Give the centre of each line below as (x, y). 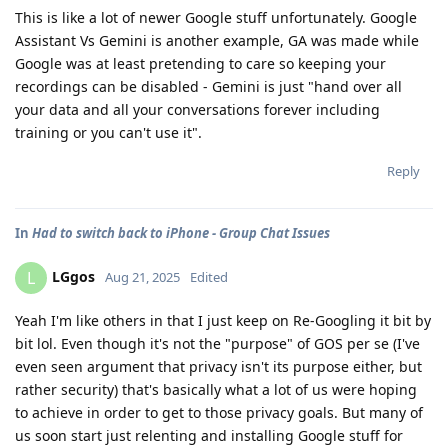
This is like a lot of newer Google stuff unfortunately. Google (216, 17)
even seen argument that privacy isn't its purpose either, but (218, 366)
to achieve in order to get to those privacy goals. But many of (219, 412)
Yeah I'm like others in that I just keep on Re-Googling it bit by (223, 320)
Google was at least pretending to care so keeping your (200, 63)
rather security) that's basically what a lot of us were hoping (216, 389)
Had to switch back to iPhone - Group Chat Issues (181, 232)
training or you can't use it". (108, 132)
